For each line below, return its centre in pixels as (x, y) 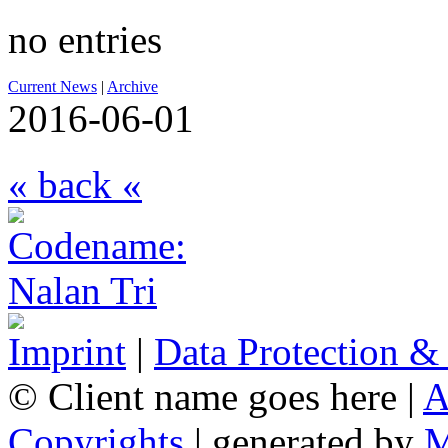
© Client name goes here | (215, 397)
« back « (75, 185)
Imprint (67, 352)
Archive (132, 86)
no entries (85, 39)
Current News (52, 86)
